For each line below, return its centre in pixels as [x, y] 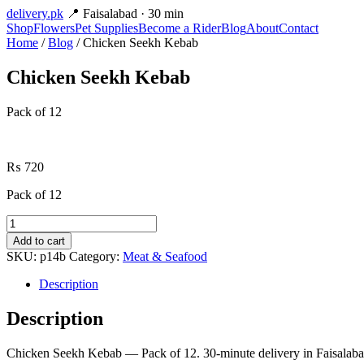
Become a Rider [180, 28]
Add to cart [39, 240]
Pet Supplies [106, 28]
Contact [299, 28]
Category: [96, 256]
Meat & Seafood [165, 256]
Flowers [54, 28]
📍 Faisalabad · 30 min [125, 13]
